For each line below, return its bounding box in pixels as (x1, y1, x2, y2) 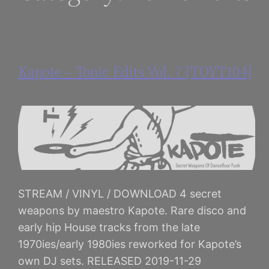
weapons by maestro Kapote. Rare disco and (18, 204, 247, 217)
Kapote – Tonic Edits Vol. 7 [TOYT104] (18, 62, 252, 82)
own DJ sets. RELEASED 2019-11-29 (18, 255, 202, 268)
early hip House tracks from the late (18, 221, 201, 234)
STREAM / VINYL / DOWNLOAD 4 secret (18, 187, 222, 201)
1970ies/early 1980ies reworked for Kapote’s (18, 238, 242, 251)
